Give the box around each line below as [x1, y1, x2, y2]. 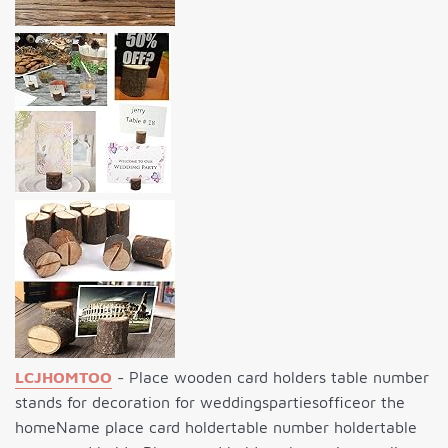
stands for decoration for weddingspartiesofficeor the [15, 392, 405, 411]
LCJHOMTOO [15, 367, 112, 386]
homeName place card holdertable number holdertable [15, 417, 417, 436]
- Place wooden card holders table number [112, 367, 429, 386]
